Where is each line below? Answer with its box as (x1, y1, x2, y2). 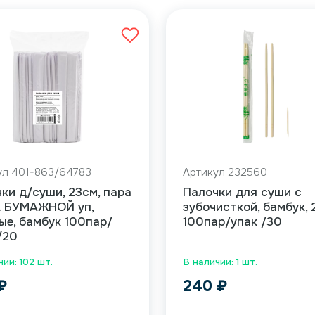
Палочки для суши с (183, 185, 302, 200)
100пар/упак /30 (183, 214, 282, 229)
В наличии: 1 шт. (184, 256, 257, 268)
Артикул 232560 (183, 165, 267, 179)
